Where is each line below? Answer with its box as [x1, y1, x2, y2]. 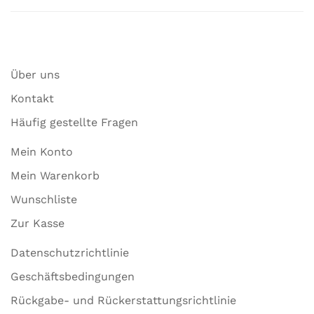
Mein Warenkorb [11, 169, 100, 182]
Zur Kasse [11, 217, 64, 230]
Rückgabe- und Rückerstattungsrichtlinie [11, 294, 236, 307]
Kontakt [11, 92, 54, 105]
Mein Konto [11, 145, 73, 158]
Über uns [11, 68, 60, 81]
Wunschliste [11, 193, 77, 206]
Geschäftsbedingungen [11, 270, 135, 283]
